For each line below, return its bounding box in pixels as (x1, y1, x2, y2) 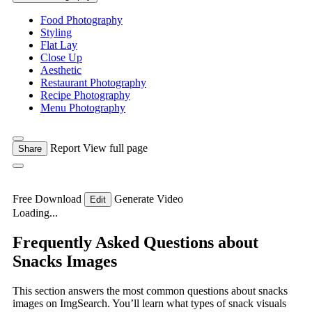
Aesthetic (40, 64, 81, 77)
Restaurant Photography (40, 77, 146, 89)
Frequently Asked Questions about (13, 233, 258, 252)
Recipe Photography (40, 89, 130, 102)
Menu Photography (40, 102, 125, 114)
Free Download (13, 193, 84, 205)
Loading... (13, 207, 58, 219)
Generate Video (114, 193, 183, 205)
